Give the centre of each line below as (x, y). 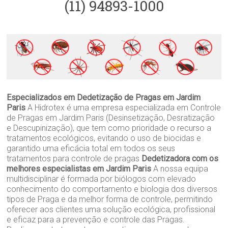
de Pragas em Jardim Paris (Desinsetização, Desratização (111, 118)
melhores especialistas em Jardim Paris (79, 168)
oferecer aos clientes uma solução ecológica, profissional (111, 209)
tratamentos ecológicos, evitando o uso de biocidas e (104, 138)
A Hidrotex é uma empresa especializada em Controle (123, 107)
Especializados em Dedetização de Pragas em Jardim (104, 97)
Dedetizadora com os (180, 158)
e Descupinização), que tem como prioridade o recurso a (109, 128)
